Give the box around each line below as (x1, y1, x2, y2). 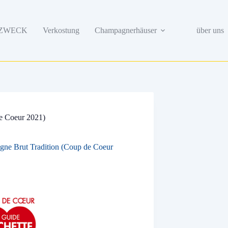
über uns (196, 26, 224, 35)
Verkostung (42, 26, 79, 35)
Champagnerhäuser (94, 26, 157, 35)
